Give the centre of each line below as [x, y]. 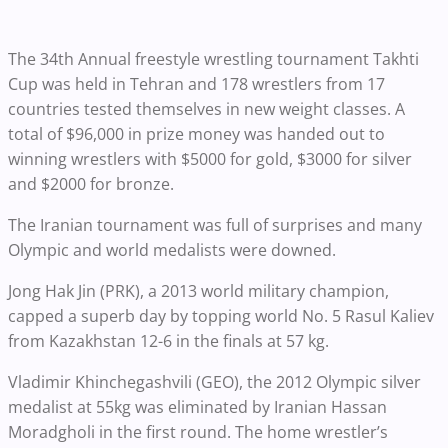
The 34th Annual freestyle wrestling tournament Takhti [213, 59]
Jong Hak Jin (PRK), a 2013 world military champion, [198, 291]
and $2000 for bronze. [91, 184]
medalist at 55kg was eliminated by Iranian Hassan [197, 407]
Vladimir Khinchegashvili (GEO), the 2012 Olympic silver [214, 382]
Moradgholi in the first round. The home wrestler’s [198, 432]
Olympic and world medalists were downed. [172, 250]
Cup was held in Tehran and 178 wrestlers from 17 [196, 84]
